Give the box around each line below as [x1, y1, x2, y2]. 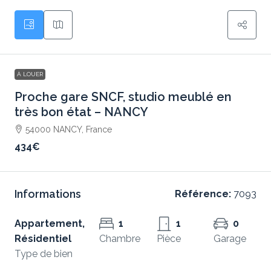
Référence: [175, 188, 231, 200]
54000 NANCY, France [25, 125, 112, 134]
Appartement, [15, 218, 85, 229]
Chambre [99, 233, 140, 244]
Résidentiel [15, 233, 71, 244]
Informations [15, 188, 81, 200]
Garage [214, 233, 247, 244]
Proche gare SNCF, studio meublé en [15, 90, 232, 104]
